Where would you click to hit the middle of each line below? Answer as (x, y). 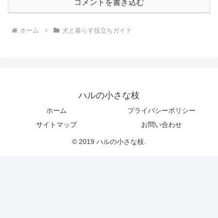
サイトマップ (56, 124)
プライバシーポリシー (162, 110)
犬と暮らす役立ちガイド (97, 30)
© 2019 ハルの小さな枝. (109, 141)
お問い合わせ (162, 124)
